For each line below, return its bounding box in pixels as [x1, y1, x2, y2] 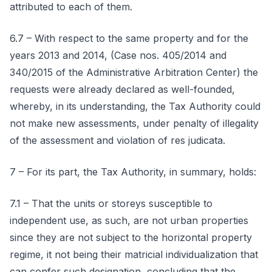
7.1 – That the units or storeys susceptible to [10, 197, 212, 209]
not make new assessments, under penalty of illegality [10, 117, 259, 129]
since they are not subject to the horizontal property [10, 231, 252, 243]
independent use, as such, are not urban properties [10, 214, 248, 226]
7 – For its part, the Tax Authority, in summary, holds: [10, 166, 256, 178]
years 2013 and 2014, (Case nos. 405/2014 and [10, 49, 226, 61]
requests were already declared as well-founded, [10, 83, 235, 95]
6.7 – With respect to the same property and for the [10, 32, 248, 44]
